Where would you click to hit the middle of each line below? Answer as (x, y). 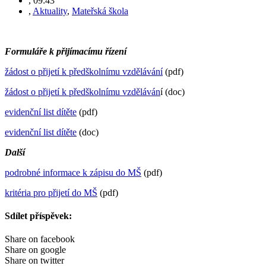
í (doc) (172, 91)
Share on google (35, 250)
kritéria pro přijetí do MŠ (51, 192)
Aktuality (50, 11)
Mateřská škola (100, 11)
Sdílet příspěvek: (38, 216)
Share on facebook (40, 239)
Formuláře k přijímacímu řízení (66, 51)
